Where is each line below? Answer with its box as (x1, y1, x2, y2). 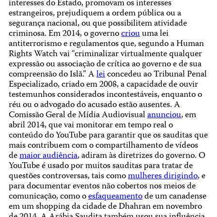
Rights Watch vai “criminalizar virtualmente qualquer (8, 47, 202, 62)
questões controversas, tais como (8, 170, 128, 184)
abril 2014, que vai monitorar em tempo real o (8, 119, 173, 133)
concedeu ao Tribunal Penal (105, 68, 207, 82)
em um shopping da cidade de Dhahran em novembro (8, 200, 202, 215)
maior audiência (19, 149, 77, 164)
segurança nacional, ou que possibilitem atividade (8, 17, 187, 31)
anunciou (147, 108, 181, 123)
